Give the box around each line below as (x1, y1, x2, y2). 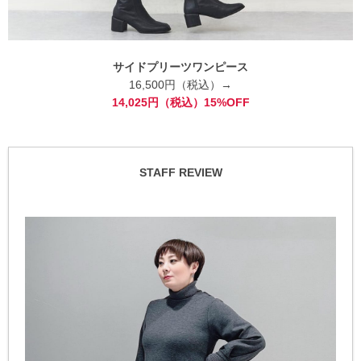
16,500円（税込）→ (129, 77, 232, 91)
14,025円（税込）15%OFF (111, 95, 250, 109)
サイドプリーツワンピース (113, 60, 248, 73)
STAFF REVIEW (139, 165, 222, 179)
